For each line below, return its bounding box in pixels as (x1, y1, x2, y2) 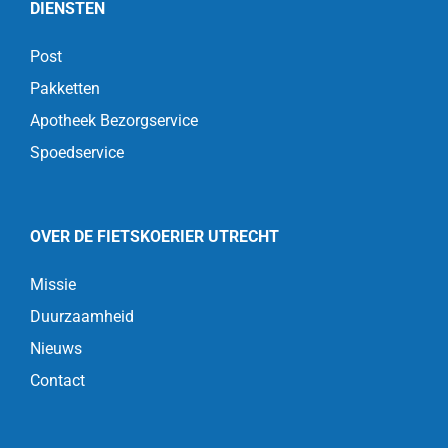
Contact (29, 370, 85, 390)
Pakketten (29, 78, 100, 98)
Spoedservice (29, 142, 124, 162)
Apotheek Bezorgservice (29, 110, 198, 130)
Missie (29, 274, 76, 294)
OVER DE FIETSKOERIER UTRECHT (29, 226, 279, 246)
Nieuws (29, 338, 82, 358)
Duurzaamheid (29, 306, 134, 326)
